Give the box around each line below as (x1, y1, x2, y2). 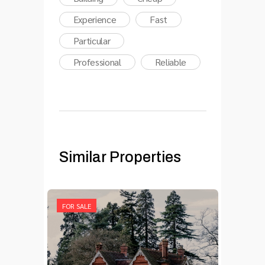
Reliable (154, 55, 187, 68)
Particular (73, 34, 111, 47)
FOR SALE (62, 201, 91, 211)
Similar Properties (59, 148, 181, 165)
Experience (73, 12, 117, 25)
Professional (73, 55, 121, 68)
